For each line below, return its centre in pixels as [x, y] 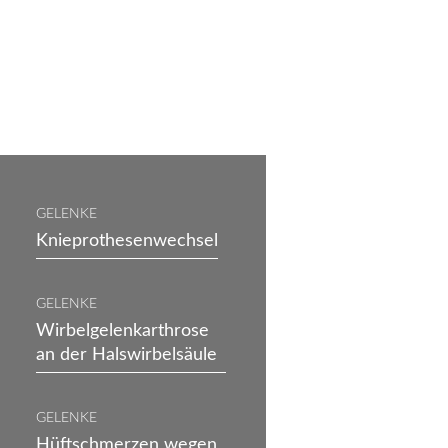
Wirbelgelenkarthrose [122, 330]
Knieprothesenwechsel [127, 240]
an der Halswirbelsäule [126, 354]
